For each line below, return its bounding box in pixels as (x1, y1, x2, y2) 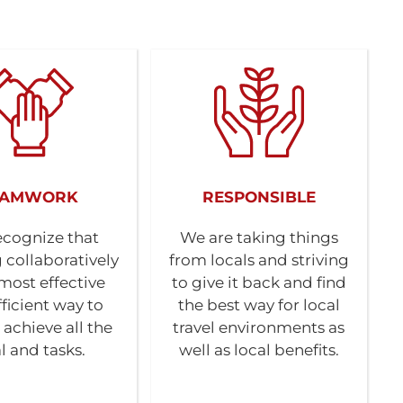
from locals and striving (168, 251, 349, 269)
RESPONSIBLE (201, 188, 316, 206)
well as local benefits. (178, 341, 339, 359)
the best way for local (177, 296, 340, 314)
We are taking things (179, 228, 338, 246)
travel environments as (173, 318, 345, 336)
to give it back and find (171, 273, 346, 291)
